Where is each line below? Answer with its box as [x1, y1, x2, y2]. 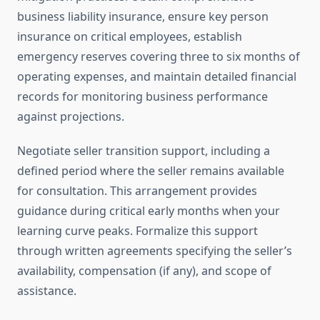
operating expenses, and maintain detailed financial [17, 69, 296, 85]
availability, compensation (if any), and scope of [17, 263, 271, 279]
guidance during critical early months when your [17, 203, 280, 219]
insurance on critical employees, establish [17, 29, 242, 45]
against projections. [17, 109, 124, 125]
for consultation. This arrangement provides [17, 183, 257, 199]
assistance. [17, 283, 76, 299]
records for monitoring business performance [17, 89, 268, 105]
